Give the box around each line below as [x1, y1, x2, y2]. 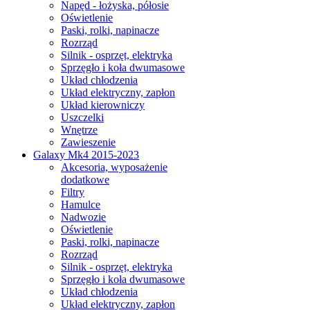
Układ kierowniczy [61, 99, 145, 111]
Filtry [61, 186, 84, 198]
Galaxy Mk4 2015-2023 [33, 149, 139, 161]
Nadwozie [61, 211, 106, 223]
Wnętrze [61, 124, 98, 136]
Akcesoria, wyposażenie [61, 161, 167, 173]
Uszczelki [61, 111, 104, 123]
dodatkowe [61, 174, 109, 185]
